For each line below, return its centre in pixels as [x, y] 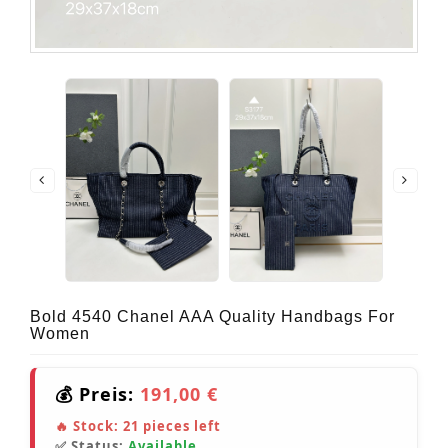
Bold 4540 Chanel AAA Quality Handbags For [212, 316]
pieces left [180, 425]
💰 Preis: [97, 393]
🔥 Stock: [89, 425]
